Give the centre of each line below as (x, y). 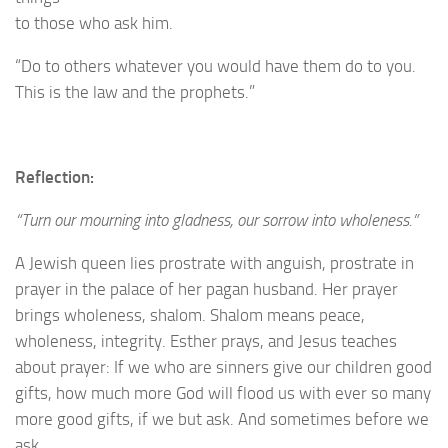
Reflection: (54, 177)
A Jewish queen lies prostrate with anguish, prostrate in (214, 262)
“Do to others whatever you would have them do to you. (215, 65)
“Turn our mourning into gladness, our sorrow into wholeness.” (216, 219)
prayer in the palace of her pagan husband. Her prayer (206, 288)
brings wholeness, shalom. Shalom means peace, (190, 314)
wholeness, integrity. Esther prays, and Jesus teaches (206, 340)
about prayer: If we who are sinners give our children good (223, 366)
